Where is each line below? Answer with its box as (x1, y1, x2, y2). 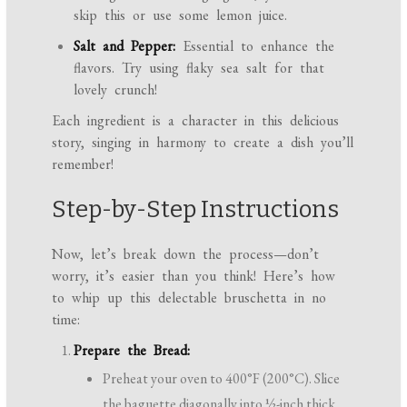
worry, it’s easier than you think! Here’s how (52, 265, 336, 285)
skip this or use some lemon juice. (74, 5, 288, 25)
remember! (52, 154, 114, 174)
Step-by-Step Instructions (52, 194, 340, 223)
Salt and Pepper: (74, 35, 176, 55)
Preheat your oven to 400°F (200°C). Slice (103, 368, 341, 388)
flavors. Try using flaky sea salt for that (74, 57, 325, 77)
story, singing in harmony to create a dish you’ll (52, 132, 354, 152)
